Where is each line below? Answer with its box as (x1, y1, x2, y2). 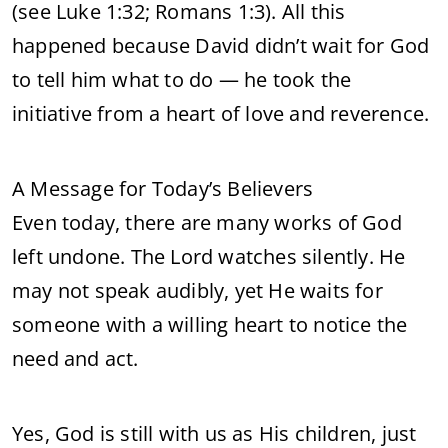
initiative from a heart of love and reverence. (12, 100, 430, 127)
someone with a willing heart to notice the (12, 311, 408, 338)
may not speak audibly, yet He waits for (12, 277, 383, 304)
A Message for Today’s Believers (12, 175, 314, 202)
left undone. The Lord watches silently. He (12, 243, 406, 270)
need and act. (12, 345, 139, 372)
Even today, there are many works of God (12, 209, 402, 236)
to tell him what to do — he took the (12, 66, 352, 93)
